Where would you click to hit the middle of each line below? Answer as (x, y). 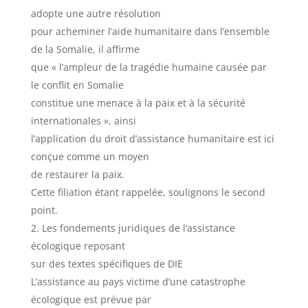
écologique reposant (78, 246)
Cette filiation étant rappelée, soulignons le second (148, 192)
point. (44, 210)
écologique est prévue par (91, 299)
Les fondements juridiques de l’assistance (138, 228)
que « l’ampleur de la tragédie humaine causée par (148, 67)
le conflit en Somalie (77, 85)
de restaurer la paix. (77, 174)
